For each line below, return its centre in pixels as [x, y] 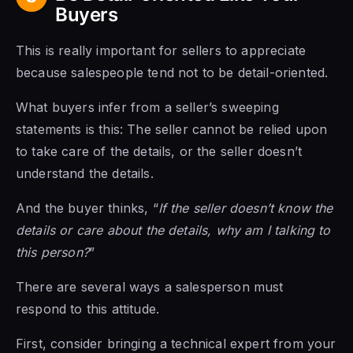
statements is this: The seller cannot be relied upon [172, 129]
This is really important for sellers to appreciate [161, 50]
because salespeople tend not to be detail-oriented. [172, 72]
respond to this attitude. [88, 308]
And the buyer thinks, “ [87, 208]
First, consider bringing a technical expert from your [176, 343]
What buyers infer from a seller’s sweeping [147, 107]
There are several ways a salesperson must [150, 286]
